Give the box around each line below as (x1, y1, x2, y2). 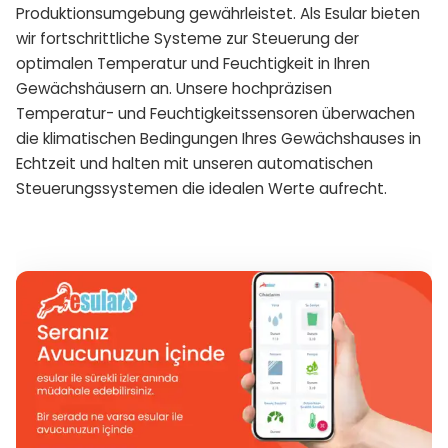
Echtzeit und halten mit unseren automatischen (16, 153, 373, 174)
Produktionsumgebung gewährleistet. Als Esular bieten (16, 3, 420, 24)
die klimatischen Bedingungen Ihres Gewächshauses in (16, 128, 421, 149)
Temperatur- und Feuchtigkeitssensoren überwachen (16, 103, 415, 124)
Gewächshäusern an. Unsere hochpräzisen (16, 78, 332, 99)
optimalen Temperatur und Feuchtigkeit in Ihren (16, 53, 370, 74)
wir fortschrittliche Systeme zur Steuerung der (16, 28, 359, 49)
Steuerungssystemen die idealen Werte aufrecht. (16, 178, 387, 199)
